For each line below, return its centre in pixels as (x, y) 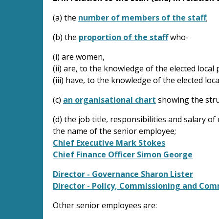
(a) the (65, 17)
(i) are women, (79, 56)
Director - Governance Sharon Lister (123, 174)
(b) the (66, 37)
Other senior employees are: (105, 205)
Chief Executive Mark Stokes (109, 142)
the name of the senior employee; (114, 131)
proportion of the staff (123, 37)
